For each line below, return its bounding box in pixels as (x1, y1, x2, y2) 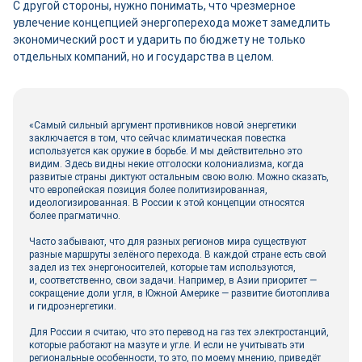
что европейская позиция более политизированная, (29, 184, 267, 196)
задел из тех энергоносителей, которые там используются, (29, 262, 296, 273)
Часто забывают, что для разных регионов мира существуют (29, 236, 306, 247)
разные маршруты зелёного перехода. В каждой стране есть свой (29, 249, 326, 260)
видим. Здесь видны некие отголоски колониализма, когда (29, 158, 304, 170)
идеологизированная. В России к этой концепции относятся (29, 197, 305, 208)
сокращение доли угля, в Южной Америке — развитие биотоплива (29, 288, 330, 299)
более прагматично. (29, 210, 120, 221)
